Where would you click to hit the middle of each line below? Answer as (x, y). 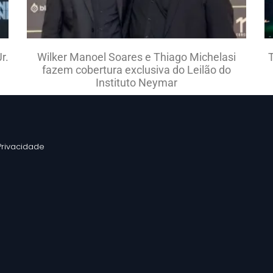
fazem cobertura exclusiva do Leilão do (136, 69)
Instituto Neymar (136, 82)
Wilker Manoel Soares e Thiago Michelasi (136, 57)
